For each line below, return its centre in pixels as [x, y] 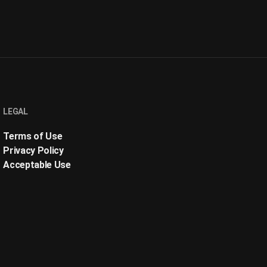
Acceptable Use [37, 165]
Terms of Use [33, 136]
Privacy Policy [33, 150]
